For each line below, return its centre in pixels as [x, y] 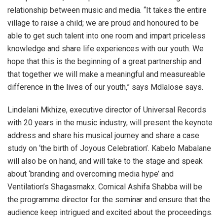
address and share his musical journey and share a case [103, 136]
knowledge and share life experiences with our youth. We [106, 49]
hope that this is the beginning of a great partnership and [104, 62]
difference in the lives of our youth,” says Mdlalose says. [105, 87]
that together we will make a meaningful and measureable [106, 74]
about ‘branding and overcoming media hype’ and [91, 174]
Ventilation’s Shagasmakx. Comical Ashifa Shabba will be [105, 187]
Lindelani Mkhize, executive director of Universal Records [107, 110]
